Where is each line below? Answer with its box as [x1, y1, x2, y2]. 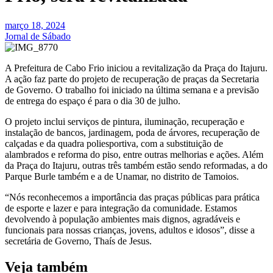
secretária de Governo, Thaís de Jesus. [5, 235, 152, 246]
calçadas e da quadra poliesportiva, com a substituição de [5, 138, 223, 149]
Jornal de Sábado [5, 30, 71, 41]
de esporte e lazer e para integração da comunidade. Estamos [5, 202, 237, 213]
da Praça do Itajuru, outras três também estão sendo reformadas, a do [5, 160, 268, 171]
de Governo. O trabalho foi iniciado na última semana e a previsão [5, 84, 259, 95]
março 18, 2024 [5, 19, 65, 30]
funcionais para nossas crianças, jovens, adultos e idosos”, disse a [5, 224, 255, 235]
